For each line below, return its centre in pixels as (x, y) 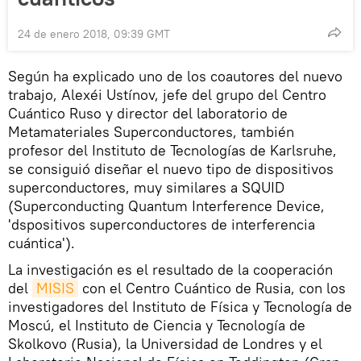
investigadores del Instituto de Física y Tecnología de (180, 306)
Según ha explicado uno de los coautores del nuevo (175, 76)
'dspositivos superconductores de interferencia (162, 224)
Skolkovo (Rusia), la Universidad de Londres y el (165, 343)
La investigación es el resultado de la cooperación (170, 269)
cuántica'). (41, 243)
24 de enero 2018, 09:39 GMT (94, 33)
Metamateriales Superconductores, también (151, 131)
